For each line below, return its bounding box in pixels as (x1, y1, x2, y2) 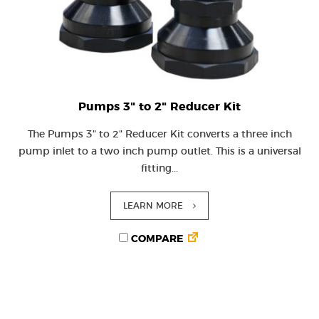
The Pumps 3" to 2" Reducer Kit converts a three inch (27, 130, 292, 140)
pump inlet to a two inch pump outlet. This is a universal (18, 147, 301, 157)
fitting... (141, 164, 178, 174)
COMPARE (128, 234, 183, 244)
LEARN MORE (123, 202, 183, 210)
